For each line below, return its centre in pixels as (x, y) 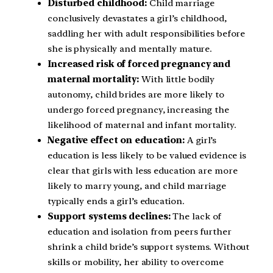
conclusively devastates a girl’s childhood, (137, 18)
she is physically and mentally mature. (130, 48)
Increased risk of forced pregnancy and (139, 64)
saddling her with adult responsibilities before (147, 33)
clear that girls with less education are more (143, 170)
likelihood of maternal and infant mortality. (142, 125)
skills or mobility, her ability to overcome (136, 262)
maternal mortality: (94, 79)
